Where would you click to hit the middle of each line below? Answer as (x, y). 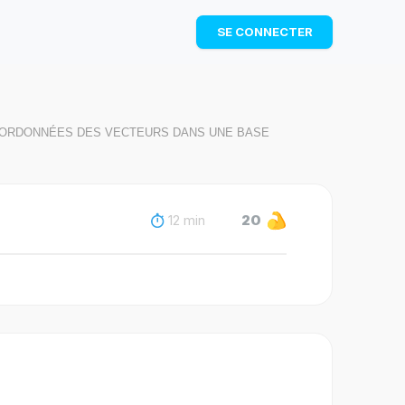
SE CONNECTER (264, 32)
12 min (187, 221)
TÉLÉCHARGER (273, 20)
